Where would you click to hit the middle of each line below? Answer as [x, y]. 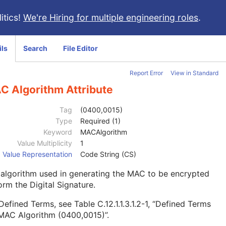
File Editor [80, 48]
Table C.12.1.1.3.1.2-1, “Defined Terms [143, 204]
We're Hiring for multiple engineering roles [111, 17]
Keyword [58, 132]
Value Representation [37, 154]
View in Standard [194, 73]
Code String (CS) [108, 154]
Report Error [146, 73]
